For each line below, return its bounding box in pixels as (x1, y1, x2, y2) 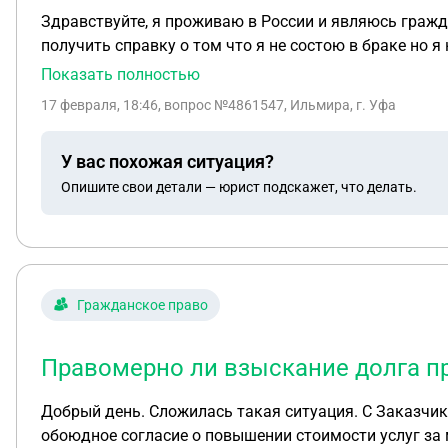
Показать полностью (41, 65, 200, 84)
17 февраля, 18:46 (41, 97, 158, 113)
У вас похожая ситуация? (61, 150, 274, 172)
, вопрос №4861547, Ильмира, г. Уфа (158, 97, 396, 113)
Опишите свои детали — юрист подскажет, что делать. (61, 178, 417, 195)
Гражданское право (77, 297, 208, 313)
